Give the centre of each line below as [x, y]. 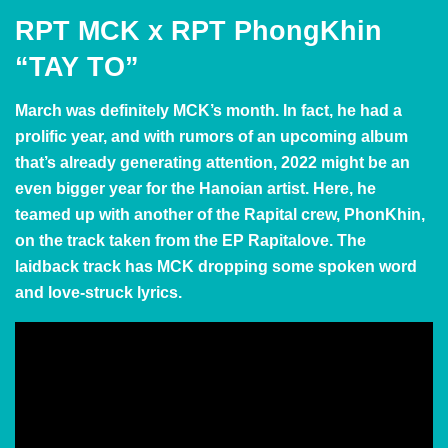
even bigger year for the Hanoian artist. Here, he [195, 189]
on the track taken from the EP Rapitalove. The [190, 241]
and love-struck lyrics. [98, 293]
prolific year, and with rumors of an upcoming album [211, 137]
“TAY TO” [77, 66]
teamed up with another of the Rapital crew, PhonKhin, [220, 215]
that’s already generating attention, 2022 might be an [212, 163]
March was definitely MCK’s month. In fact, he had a [208, 111]
